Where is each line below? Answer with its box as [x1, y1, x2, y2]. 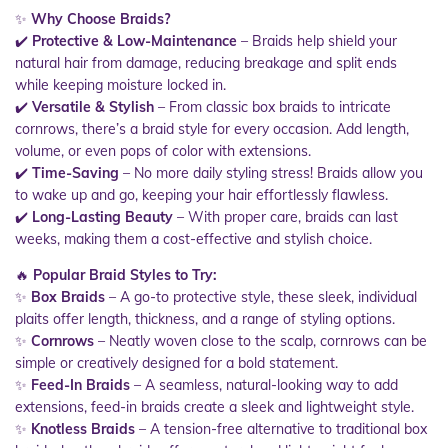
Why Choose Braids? [31, 9, 170, 28]
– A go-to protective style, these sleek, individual [105, 287, 417, 306]
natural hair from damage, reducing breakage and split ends [15, 53, 397, 72]
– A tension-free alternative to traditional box [135, 419, 427, 438]
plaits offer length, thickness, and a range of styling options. [15, 309, 395, 328]
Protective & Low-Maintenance [32, 31, 237, 50]
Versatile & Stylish [32, 97, 154, 116]
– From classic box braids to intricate [154, 97, 391, 116]
